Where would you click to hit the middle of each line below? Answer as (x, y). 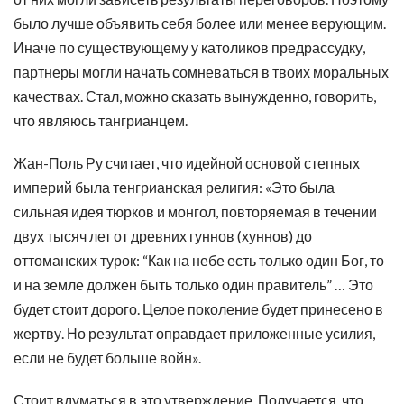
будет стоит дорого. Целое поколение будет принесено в (198, 309)
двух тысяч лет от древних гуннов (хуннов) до (163, 236)
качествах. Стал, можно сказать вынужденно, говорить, (195, 96)
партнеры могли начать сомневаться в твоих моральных (201, 72)
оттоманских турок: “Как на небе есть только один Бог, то (199, 260)
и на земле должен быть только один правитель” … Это (193, 285)
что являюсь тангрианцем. (101, 120)
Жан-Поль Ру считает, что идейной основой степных (187, 163)
